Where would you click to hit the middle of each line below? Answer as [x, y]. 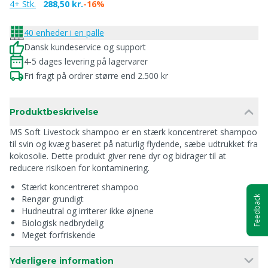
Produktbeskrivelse [54, 112]
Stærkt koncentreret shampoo [80, 187]
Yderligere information [62, 261]
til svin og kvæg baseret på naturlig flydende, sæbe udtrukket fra [134, 144]
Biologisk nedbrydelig [63, 223]
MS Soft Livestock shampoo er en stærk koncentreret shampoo [133, 132]
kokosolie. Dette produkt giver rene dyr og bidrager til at [118, 156]
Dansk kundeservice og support [85, 47]
